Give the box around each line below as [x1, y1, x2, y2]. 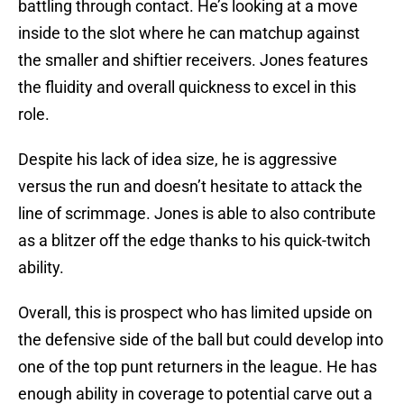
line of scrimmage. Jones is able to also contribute [18, 204, 376, 224]
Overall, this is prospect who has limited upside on [18, 303, 372, 323]
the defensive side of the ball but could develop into [18, 330, 383, 350]
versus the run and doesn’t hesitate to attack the [18, 177, 363, 197]
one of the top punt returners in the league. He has [18, 357, 377, 377]
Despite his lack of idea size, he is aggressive [18, 150, 337, 170]
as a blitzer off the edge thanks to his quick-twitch [18, 231, 371, 251]
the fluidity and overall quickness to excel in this [18, 78, 356, 97]
